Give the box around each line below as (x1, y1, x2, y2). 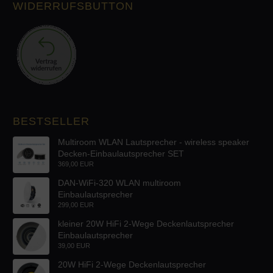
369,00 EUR (58, 160, 94, 168)
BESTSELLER (13, 115, 90, 127)
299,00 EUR (58, 200, 94, 208)
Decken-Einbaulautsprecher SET (58, 148, 184, 158)
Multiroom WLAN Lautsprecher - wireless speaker (58, 136, 249, 147)
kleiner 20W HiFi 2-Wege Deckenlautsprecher (58, 218, 234, 229)
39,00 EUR (58, 241, 90, 249)
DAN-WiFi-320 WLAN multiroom (58, 177, 181, 188)
